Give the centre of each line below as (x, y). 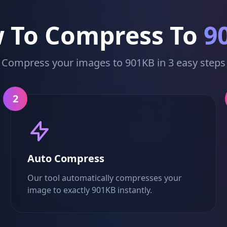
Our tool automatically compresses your (105, 178)
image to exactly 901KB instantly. (90, 190)
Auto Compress (66, 158)
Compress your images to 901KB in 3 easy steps (113, 63)
